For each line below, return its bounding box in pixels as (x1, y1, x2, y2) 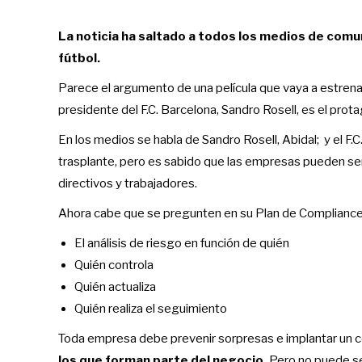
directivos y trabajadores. (58, 175, 197, 191)
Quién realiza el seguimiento (74, 301, 227, 316)
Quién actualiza (74, 279, 156, 294)
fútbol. (58, 50, 100, 65)
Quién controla (74, 257, 154, 272)
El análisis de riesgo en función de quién (74, 235, 289, 250)
